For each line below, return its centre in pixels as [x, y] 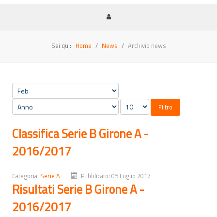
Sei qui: [62, 45]
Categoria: [26, 176]
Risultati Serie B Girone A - [78, 189]
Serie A [50, 176]
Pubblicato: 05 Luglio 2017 [116, 176]
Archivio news [147, 45]
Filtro [165, 107]
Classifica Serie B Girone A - [80, 133]
